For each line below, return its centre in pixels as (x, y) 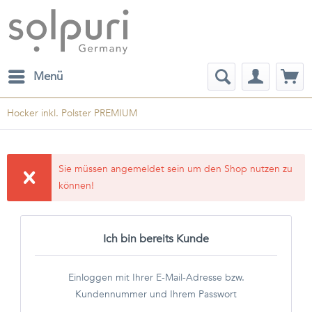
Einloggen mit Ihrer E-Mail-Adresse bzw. (156, 278)
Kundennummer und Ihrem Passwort (156, 294)
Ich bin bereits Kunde (156, 239)
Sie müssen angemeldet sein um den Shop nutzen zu (176, 169)
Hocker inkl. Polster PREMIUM (72, 113)
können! (77, 186)
